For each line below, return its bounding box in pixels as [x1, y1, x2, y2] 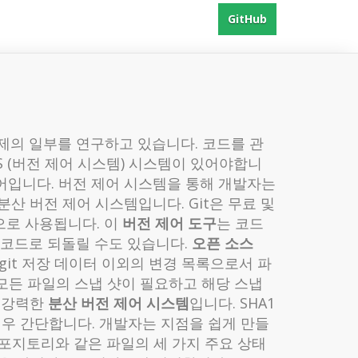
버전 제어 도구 [122, 213, 217, 233]
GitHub [228, 10, 267, 26]
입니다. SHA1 [189, 292, 275, 312]
